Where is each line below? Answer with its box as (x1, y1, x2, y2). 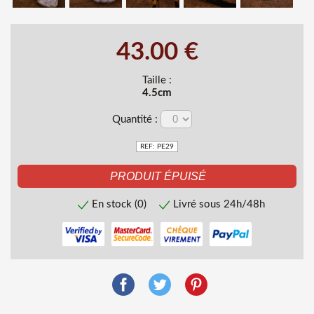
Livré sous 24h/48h (172, 198, 265, 210)
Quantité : (111, 114, 161, 125)
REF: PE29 (140, 142, 174, 150)
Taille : (142, 74, 172, 86)
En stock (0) (91, 198, 146, 210)
